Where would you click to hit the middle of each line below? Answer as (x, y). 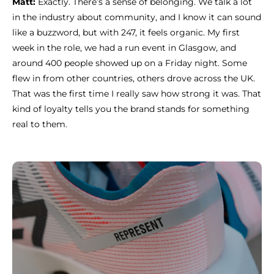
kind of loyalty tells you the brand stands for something (131, 109)
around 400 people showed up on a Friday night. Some (130, 63)
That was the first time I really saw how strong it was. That (137, 94)
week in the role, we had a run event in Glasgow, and (124, 48)
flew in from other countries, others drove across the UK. (134, 78)
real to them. (40, 124)
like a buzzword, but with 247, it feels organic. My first (126, 32)
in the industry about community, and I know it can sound (137, 17)
